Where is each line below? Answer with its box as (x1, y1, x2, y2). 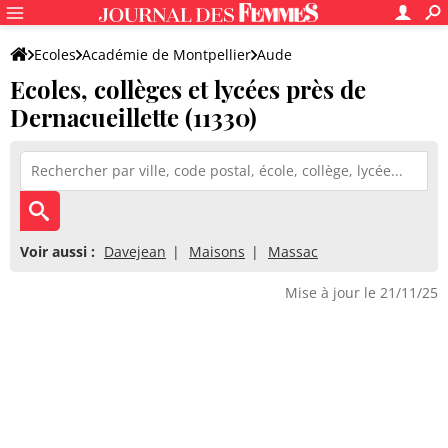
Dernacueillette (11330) (10, 101, 257, 133)
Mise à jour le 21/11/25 (285, 283, 438, 302)
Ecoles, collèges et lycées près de (10, 73, 366, 105)
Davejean (104, 242, 166, 261)
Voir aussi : (20, 242, 95, 261)
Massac (268, 242, 318, 261)
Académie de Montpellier (82, 45, 251, 64)
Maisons (189, 242, 245, 261)
